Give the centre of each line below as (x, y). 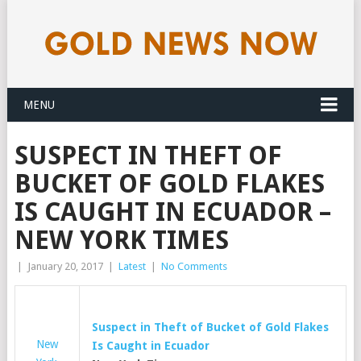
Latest (132, 266)
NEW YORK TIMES (121, 240)
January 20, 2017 (65, 266)
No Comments (194, 266)
